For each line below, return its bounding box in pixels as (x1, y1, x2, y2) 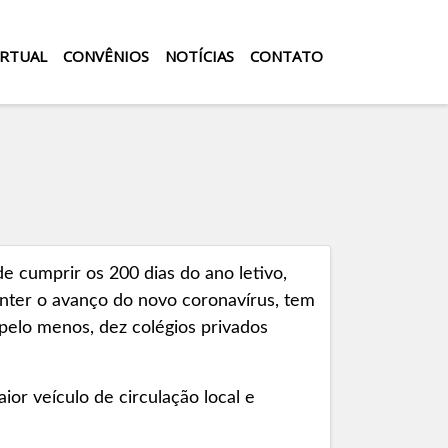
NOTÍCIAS (165, 46, 234, 66)
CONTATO (250, 46, 323, 66)
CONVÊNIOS (63, 46, 149, 66)
